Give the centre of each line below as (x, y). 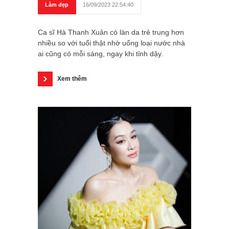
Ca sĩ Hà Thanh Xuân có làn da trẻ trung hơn (111, 32)
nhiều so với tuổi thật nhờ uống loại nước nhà (111, 43)
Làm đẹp (57, 5)
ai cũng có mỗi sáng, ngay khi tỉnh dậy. (100, 54)
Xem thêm (72, 79)
